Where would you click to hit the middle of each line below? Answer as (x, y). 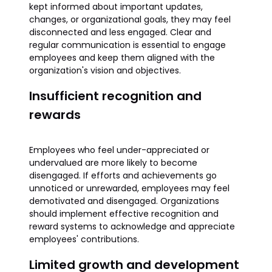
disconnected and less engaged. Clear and (120, 32)
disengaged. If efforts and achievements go (123, 175)
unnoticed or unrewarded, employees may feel (129, 188)
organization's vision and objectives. (105, 70)
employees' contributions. (84, 239)
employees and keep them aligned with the (122, 58)
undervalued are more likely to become (113, 163)
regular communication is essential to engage (127, 45)
